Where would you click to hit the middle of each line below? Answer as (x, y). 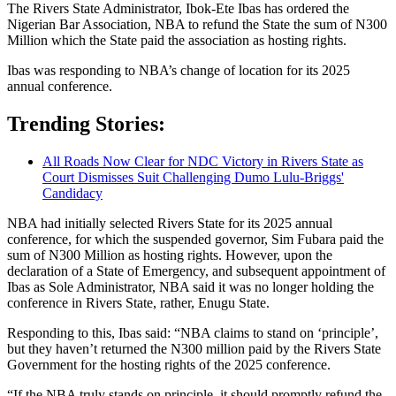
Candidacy (72, 193)
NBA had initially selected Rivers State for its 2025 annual (170, 223)
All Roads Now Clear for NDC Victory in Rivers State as (203, 161)
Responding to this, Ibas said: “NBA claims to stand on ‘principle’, (193, 332)
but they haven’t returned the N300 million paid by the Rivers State (194, 348)
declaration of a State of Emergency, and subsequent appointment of (196, 270)
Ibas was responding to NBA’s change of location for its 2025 (179, 70)
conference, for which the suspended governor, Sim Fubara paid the (195, 239)
